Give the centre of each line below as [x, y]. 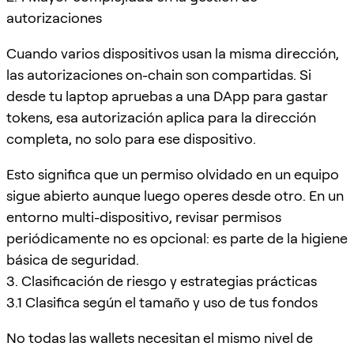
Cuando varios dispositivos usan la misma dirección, [173, 53]
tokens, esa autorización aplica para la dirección [161, 117]
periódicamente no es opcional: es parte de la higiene [177, 238]
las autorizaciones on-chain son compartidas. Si [159, 74]
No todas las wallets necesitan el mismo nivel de [160, 337]
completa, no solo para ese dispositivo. [131, 138]
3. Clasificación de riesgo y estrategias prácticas [162, 281]
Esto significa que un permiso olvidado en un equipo [173, 174]
